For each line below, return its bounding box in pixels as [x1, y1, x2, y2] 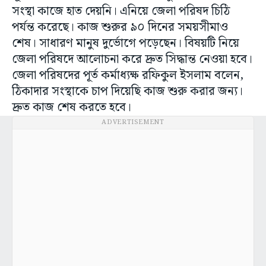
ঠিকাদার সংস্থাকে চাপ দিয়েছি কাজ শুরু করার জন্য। [12, 82, 243, 102]
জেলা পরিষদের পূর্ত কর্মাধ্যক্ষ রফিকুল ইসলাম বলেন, [12, 66, 243, 85]
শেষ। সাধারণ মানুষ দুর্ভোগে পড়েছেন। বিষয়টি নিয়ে [12, 34, 239, 53]
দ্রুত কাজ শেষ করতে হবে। [12, 98, 134, 118]
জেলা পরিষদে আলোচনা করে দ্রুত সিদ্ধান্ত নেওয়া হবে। [12, 50, 252, 69]
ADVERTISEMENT [102, 117, 164, 128]
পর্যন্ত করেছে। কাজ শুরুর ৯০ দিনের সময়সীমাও [12, 18, 228, 37]
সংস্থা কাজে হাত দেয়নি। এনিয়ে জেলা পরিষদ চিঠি [12, 2, 230, 21]
